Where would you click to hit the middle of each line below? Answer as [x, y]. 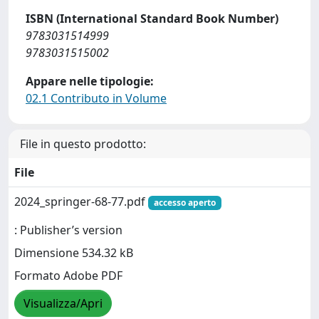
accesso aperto [184, 203]
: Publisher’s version [68, 230]
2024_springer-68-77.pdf [81, 202]
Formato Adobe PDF [68, 276]
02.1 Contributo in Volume [96, 98]
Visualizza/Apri [63, 304]
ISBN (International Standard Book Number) [152, 19]
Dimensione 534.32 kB [74, 253]
